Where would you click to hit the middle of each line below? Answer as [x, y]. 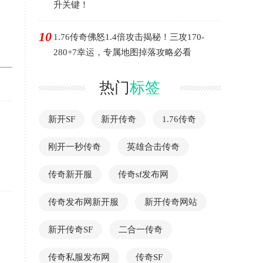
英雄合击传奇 [153, 147]
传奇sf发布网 [143, 174]
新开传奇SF [70, 230]
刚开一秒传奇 [75, 147]
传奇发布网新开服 [83, 202]
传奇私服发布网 [79, 257]
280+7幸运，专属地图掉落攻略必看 [122, 52]
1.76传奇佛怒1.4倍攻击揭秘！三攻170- [129, 37]
